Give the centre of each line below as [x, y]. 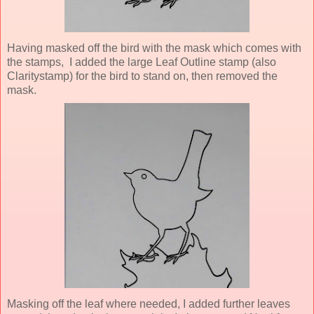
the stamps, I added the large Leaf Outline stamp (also [142, 62]
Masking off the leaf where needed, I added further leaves [149, 303]
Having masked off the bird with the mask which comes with [154, 48]
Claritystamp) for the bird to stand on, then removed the [142, 76]
